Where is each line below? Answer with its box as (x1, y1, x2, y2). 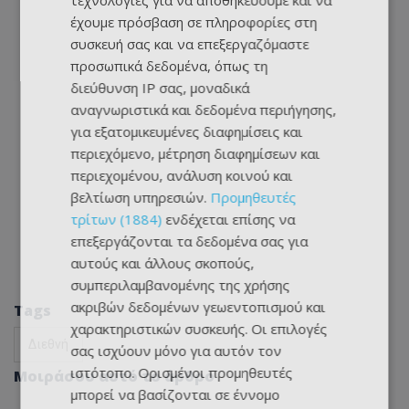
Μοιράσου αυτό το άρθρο (14, 366, 215, 387)
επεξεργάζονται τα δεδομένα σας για (70, 232, 309, 250)
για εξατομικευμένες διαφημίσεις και (70, 122, 303, 141)
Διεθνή (28, 337, 68, 352)
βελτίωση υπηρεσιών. (70, 188, 211, 206)
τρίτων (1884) (70, 210, 163, 228)
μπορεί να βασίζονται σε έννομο (70, 385, 280, 404)
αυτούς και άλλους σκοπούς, (70, 254, 255, 272)
